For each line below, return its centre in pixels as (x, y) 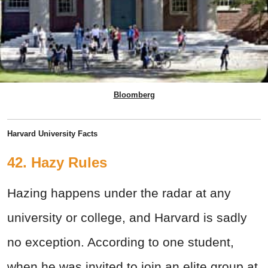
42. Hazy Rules (57, 163)
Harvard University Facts (52, 134)
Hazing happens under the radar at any (119, 193)
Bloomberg (134, 95)
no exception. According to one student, (121, 242)
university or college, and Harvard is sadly (127, 218)
